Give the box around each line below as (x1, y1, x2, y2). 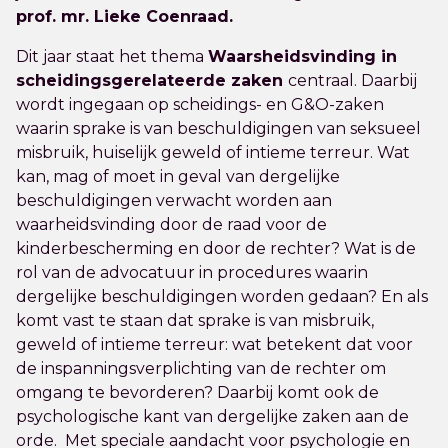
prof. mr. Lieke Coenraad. (16, 7, 233, 26)
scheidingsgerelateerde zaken (16, 71, 288, 90)
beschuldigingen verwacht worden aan (16, 191, 332, 210)
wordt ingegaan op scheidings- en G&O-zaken (16, 95, 384, 114)
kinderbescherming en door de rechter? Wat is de (16, 239, 416, 258)
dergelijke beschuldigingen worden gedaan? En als (16, 287, 428, 306)
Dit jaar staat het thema (16, 47, 208, 66)
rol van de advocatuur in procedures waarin (16, 263, 368, 282)
